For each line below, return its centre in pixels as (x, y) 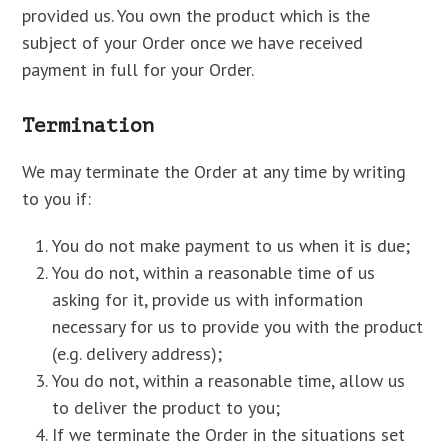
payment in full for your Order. (138, 69)
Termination (88, 125)
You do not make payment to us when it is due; (231, 245)
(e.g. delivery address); (137, 353)
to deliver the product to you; (166, 407)
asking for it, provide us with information (208, 299)
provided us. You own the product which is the (196, 15)
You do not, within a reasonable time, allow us (229, 380)
